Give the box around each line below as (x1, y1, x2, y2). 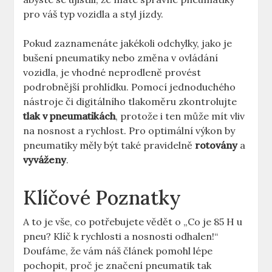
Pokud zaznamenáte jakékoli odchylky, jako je (23, 37, 233, 50)
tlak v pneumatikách (23, 110, 116, 123)
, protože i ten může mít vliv (115, 110, 245, 123)
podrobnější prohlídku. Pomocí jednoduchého (23, 81, 236, 93)
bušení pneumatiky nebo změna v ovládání (23, 52, 219, 64)
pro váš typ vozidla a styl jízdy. (23, 8, 164, 21)
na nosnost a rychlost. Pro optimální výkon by (23, 124, 236, 137)
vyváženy (23, 154, 67, 166)
